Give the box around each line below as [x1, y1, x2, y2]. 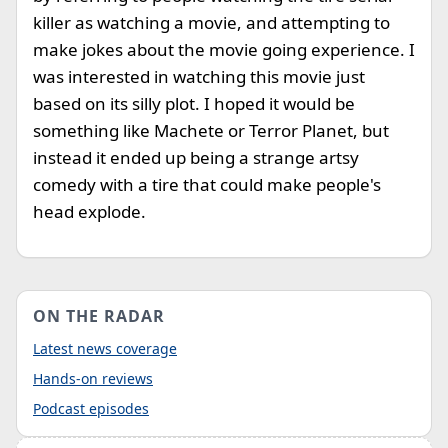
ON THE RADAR [33, 305, 165, 327]
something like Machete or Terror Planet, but [33, 119, 389, 142]
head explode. [33, 200, 146, 223]
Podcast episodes [33, 399, 149, 418]
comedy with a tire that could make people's [33, 173, 381, 196]
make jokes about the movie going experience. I [33, 38, 415, 61]
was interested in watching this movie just [33, 65, 365, 88]
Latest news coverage [33, 339, 177, 358]
